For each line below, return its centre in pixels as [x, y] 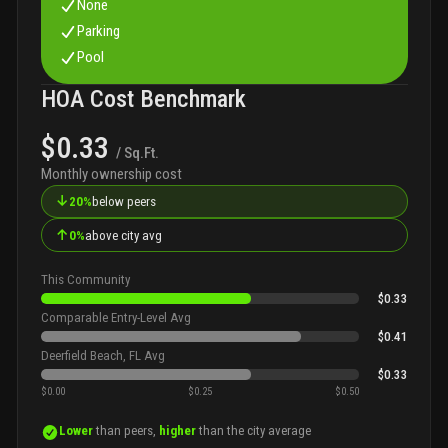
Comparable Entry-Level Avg [115, 317]
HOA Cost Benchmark [143, 98]
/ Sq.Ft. [137, 152]
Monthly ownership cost [111, 173]
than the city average [254, 431]
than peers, [126, 431]
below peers [124, 202]
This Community [85, 279]
